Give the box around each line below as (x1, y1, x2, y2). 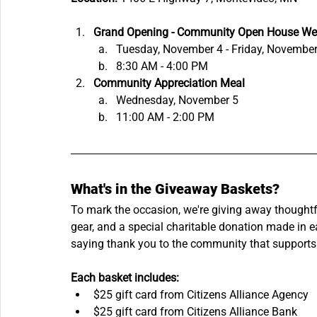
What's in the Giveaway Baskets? (71, 180, 279, 198)
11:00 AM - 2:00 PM (116, 110, 214, 125)
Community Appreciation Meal (93, 76, 245, 91)
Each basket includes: (71, 271, 179, 285)
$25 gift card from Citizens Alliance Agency (93, 288, 309, 302)
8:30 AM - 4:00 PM (116, 59, 208, 74)
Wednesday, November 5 (116, 93, 238, 108)
